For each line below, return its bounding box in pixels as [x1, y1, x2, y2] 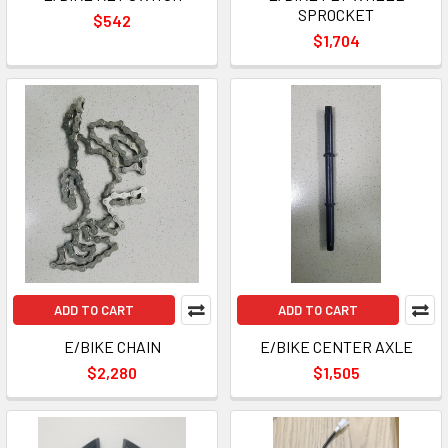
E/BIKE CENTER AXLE [259, 337, 413, 356]
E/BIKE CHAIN [63, 337, 161, 356]
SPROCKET [298, 5, 374, 24]
